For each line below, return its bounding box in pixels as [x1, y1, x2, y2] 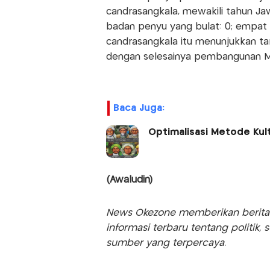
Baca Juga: [113, 104, 165, 113]
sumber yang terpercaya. [105, 239, 226, 248]
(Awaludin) [105, 175, 152, 185]
